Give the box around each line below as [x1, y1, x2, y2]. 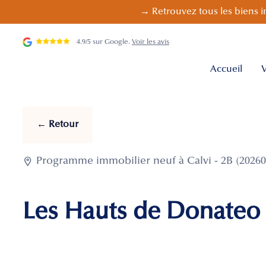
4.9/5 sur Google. [77, 38, 132, 46]
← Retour [37, 120, 78, 130]
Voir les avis [132, 38, 169, 46]
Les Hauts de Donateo [23, 201, 260, 226]
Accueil [210, 65, 242, 75]
